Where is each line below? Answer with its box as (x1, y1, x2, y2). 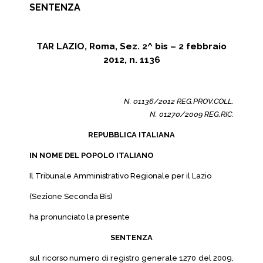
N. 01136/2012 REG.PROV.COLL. (124, 97, 234, 106)
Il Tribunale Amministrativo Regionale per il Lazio (29, 171, 211, 180)
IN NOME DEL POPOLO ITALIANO (29, 151, 154, 160)
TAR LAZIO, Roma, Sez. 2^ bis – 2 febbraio (36, 41, 227, 52)
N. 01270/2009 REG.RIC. (150, 110, 234, 119)
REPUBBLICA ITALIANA (88, 130, 175, 139)
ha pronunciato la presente (29, 213, 130, 221)
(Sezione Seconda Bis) (29, 192, 113, 201)
